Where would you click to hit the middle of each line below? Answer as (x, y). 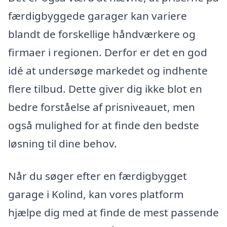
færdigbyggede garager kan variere (98, 16)
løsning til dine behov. (63, 144)
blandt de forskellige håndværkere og (102, 34)
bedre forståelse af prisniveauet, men (102, 107)
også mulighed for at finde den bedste (104, 125)
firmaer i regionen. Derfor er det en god (108, 52)
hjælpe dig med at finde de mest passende (113, 213)
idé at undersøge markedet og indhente (108, 71)
